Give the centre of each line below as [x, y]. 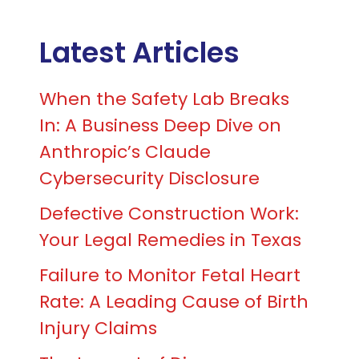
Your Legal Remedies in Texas [170, 240]
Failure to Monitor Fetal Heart [169, 275]
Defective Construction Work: [169, 213]
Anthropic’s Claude [125, 151]
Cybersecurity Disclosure [149, 178]
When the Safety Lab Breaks [164, 99]
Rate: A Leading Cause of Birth [173, 301]
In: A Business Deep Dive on [160, 125]
